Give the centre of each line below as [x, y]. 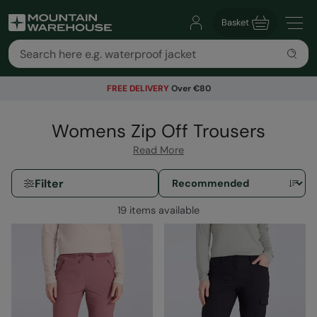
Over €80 [190, 88]
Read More [158, 150]
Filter [49, 183]
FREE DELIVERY [138, 88]
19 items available [158, 211]
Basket [235, 22]
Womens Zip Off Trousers [158, 132]
